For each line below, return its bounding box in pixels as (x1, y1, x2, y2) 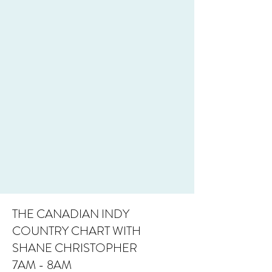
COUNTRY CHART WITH (12, 222, 141, 240)
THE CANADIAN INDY (12, 205, 129, 223)
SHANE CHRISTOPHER (12, 239, 137, 257)
